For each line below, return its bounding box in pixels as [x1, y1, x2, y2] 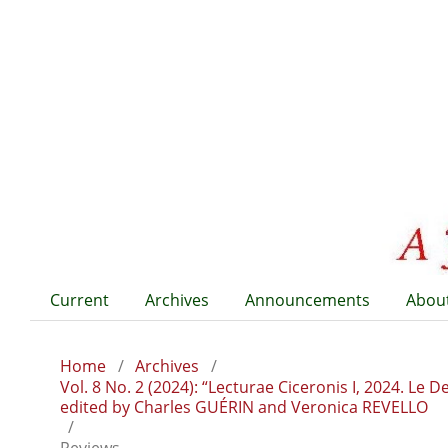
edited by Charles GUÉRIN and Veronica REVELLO [60, 395, 428, 418]
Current [50, 288, 109, 311]
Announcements [245, 288, 370, 311]
